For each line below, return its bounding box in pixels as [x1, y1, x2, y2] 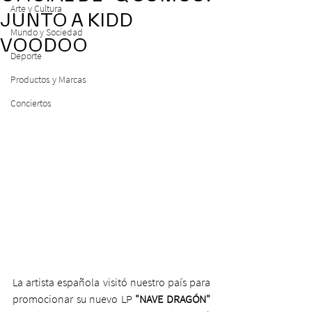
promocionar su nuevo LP [13, 292, 132, 306]
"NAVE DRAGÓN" [132, 292, 211, 306]
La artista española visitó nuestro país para [13, 275, 210, 289]
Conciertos [10, 97, 52, 109]
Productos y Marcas [10, 73, 86, 86]
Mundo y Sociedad [10, 26, 83, 38]
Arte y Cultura [10, 2, 62, 15]
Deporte [10, 49, 42, 62]
